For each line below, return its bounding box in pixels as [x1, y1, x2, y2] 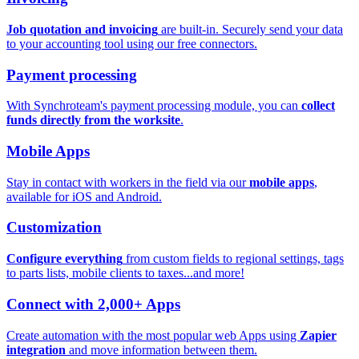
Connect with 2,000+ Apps [6, 295, 180, 313]
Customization [6, 219, 102, 236]
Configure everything [6, 252, 123, 266]
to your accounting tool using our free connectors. [6, 36, 257, 50]
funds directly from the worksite [6, 113, 180, 127]
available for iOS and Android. [6, 189, 162, 204]
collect [301, 99, 335, 113]
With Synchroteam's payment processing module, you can [6, 99, 301, 113]
